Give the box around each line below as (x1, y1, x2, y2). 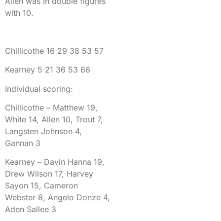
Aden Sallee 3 (5, 204, 56, 215)
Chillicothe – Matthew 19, (5, 103, 98, 113)
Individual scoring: (5, 83, 73, 94)
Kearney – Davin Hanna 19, (5, 157, 105, 167)
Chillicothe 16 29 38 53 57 (5, 45, 104, 56)
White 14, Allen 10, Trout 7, (5, 114, 103, 125)
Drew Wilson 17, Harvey (5, 169, 93, 179)
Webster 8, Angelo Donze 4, (5, 192, 110, 203)
